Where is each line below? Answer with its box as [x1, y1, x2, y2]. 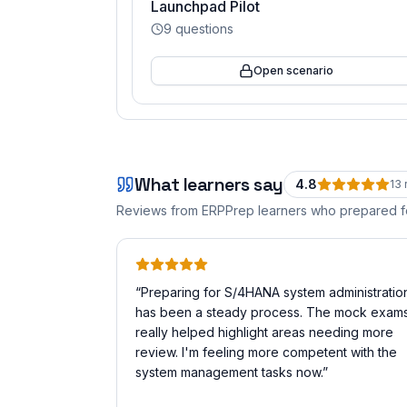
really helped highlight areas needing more [135, 324, 393, 340]
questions [172, 21, 233, 36]
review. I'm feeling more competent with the [135, 344, 397, 360]
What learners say [134, 173, 283, 196]
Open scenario [253, 64, 334, 77]
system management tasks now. [135, 364, 323, 380]
